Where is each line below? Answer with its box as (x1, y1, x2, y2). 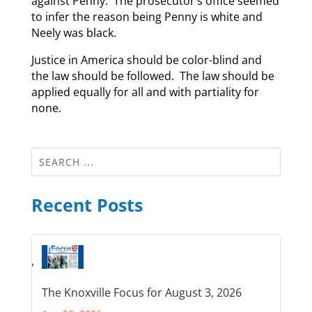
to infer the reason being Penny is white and (31, 9, 263, 25)
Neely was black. (31, 25, 116, 41)
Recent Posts (31, 193, 143, 217)
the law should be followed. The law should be (31, 68, 274, 84)
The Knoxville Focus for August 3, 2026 (41, 285, 242, 301)
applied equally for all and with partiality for (31, 84, 259, 100)
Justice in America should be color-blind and (31, 52, 262, 68)
